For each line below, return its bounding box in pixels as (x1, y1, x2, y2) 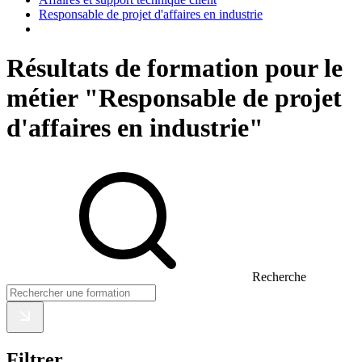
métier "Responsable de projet (6, 82, 342, 112)
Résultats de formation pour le (6, 53, 343, 82)
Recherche (252, 270, 306, 284)
